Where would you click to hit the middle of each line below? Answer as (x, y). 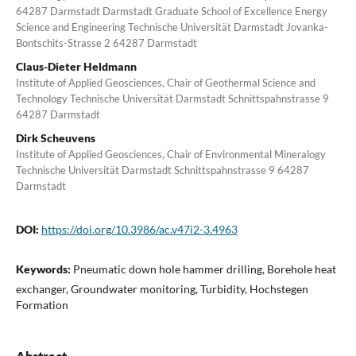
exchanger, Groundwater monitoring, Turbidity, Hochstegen (162, 289)
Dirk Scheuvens (55, 138)
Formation (42, 305)
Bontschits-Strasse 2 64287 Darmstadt (106, 43)
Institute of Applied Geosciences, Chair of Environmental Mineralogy (170, 155)
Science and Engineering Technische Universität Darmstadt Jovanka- (172, 27)
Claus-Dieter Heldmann (76, 67)
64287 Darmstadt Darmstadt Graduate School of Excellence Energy (171, 12)
